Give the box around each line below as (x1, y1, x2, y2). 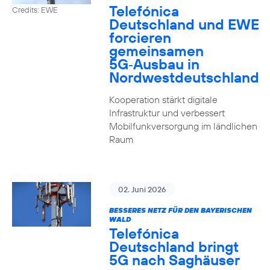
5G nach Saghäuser (108, 251, 240, 269)
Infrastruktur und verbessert (108, 107, 225, 119)
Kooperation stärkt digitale (108, 93, 218, 105)
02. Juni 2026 (118, 184, 166, 194)
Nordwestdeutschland (108, 68, 259, 86)
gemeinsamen (108, 42, 204, 60)
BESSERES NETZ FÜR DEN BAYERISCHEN (108, 206, 252, 215)
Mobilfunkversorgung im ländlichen (108, 120, 257, 132)
